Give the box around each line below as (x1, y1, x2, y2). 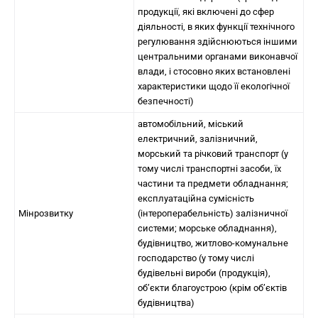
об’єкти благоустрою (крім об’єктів (138, 283, 287, 293)
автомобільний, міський (138, 119, 243, 129)
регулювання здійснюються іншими (138, 36, 297, 47)
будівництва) (138, 297, 194, 308)
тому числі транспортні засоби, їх (138, 163, 281, 174)
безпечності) (138, 96, 194, 106)
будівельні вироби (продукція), (138, 268, 270, 278)
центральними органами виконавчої (138, 51, 297, 62)
